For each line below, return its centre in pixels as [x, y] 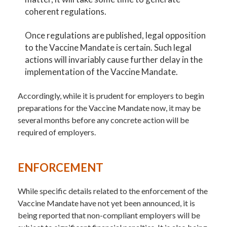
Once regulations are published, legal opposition [116, 35]
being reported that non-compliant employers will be [109, 215]
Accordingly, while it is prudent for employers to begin [111, 95]
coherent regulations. [66, 11]
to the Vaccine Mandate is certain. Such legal [108, 47]
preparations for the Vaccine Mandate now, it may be [109, 107]
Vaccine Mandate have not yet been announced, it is [106, 203]
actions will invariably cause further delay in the [114, 59]
